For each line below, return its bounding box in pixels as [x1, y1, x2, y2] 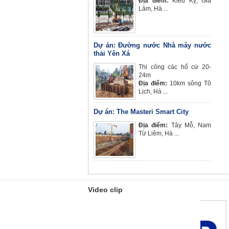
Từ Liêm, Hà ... [139, 130, 179, 137]
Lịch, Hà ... [139, 88, 168, 95]
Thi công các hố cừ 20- [139, 63, 211, 71]
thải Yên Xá [94, 50, 130, 57]
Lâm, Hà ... [139, 5, 168, 12]
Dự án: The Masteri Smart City [94, 108, 189, 116]
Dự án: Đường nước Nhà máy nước [94, 41, 211, 49]
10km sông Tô [170, 80, 211, 87]
